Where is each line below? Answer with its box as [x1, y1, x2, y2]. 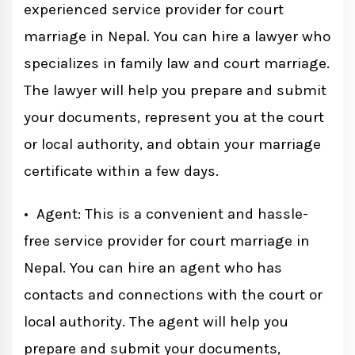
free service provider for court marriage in [24, 232, 310, 250]
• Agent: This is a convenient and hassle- [24, 205, 308, 223]
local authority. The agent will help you [24, 313, 288, 331]
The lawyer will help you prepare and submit [24, 82, 326, 100]
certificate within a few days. [24, 162, 219, 181]
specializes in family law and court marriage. [24, 55, 330, 73]
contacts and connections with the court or [24, 286, 323, 304]
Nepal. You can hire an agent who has [24, 259, 282, 277]
